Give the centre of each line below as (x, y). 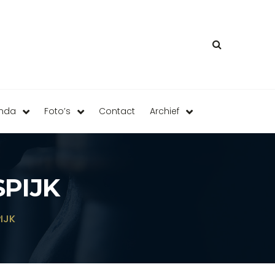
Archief (164, 111)
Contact (117, 111)
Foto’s (57, 111)
